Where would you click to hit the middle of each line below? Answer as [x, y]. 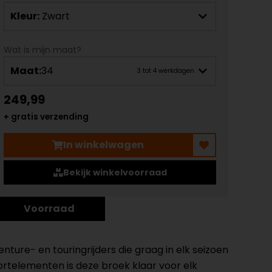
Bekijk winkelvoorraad [115, 172]
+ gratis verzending [46, 117]
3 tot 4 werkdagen [165, 71]
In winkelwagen [103, 145]
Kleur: [25, 16]
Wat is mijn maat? [42, 49]
